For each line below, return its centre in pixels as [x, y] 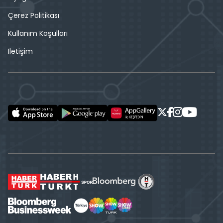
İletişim [20, 51]
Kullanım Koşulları [38, 33]
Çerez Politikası [34, 15]
